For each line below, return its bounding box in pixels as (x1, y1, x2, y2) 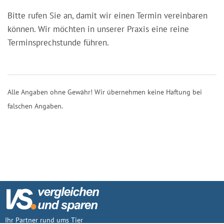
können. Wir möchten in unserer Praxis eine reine (7, 23, 189, 34)
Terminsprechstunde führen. (7, 36, 109, 48)
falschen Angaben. (7, 101, 63, 110)
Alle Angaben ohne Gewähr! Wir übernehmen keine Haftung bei (7, 87, 202, 96)
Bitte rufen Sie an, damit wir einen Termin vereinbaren (7, 9, 207, 21)
